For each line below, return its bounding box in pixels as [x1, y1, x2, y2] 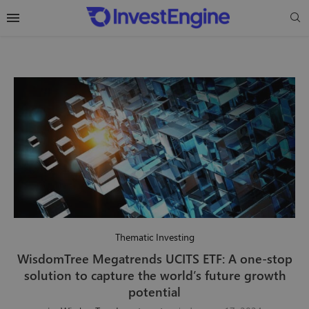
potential [128, 283, 181, 301]
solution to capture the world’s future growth [23, 267, 286, 284]
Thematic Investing [114, 230, 195, 244]
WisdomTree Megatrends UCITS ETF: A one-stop [17, 250, 292, 268]
